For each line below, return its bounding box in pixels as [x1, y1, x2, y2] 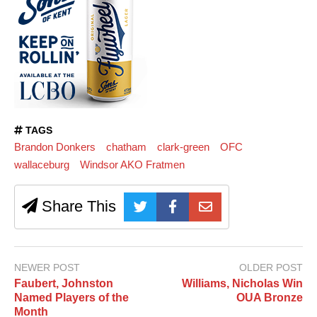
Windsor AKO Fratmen [79, 158, 185, 171]
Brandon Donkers [14, 141, 96, 154]
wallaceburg [14, 158, 69, 171]
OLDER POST [239, 262, 303, 274]
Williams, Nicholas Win [182, 277, 303, 289]
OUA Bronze [236, 291, 303, 304]
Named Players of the [14, 291, 129, 304]
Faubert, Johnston [14, 277, 113, 289]
